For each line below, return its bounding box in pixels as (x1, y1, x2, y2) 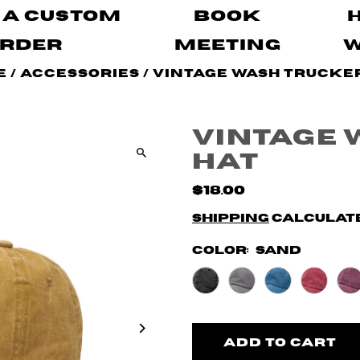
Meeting (174, 37, 281, 53)
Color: (191, 245, 252, 257)
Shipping (191, 213, 269, 225)
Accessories (20, 68, 141, 80)
